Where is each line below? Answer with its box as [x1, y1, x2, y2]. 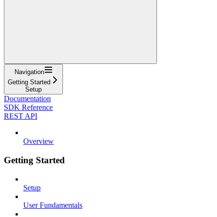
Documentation [4, 94, 51, 103]
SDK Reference [4, 103, 53, 112]
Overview [23, 137, 54, 146]
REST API [4, 112, 37, 121]
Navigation [14, 68, 44, 76]
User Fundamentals [23, 201, 82, 209]
